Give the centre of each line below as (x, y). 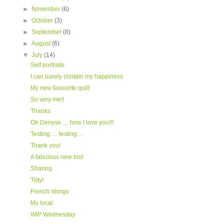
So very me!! (47, 99)
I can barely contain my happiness (76, 76)
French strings (49, 191)
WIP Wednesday (53, 214)
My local (41, 203)
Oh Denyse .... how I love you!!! (72, 122)
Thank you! (45, 145)
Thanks (40, 111)
